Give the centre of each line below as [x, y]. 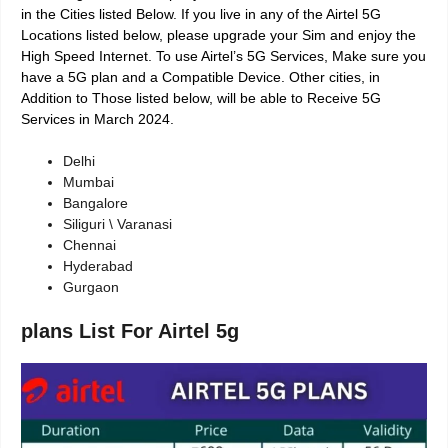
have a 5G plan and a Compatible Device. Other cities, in [200, 77]
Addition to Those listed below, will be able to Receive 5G [201, 98]
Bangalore [95, 203]
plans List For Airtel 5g [130, 331]
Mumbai [88, 182]
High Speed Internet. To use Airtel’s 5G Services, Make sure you [223, 56]
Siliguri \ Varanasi [117, 224]
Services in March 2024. [97, 119]
